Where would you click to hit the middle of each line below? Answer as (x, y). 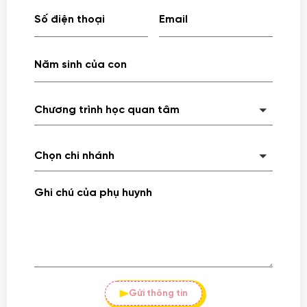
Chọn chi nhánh (74, 156)
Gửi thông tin (158, 294)
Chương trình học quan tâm (107, 110)
